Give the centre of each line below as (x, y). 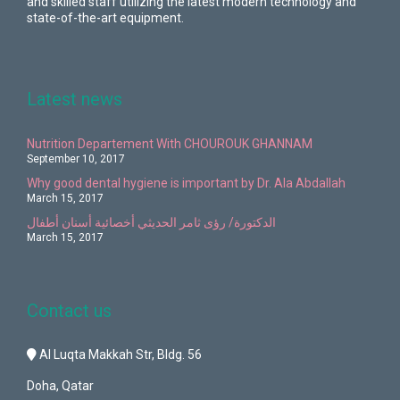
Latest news (75, 99)
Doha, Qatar (60, 385)
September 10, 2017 (76, 158)
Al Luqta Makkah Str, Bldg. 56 (119, 354)
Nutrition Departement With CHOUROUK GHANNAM (170, 143)
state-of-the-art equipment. (105, 18)
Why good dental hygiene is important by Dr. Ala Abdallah (186, 183)
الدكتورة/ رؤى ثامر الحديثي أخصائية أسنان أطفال (151, 222)
